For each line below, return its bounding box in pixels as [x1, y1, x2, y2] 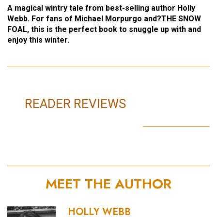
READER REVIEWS [24, 96, 126, 111]
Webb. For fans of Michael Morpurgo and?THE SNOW [7, 14, 201, 23]
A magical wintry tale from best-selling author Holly [7, 3, 195, 13]
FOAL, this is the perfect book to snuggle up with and [7, 24, 201, 34]
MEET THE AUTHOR [46, 173, 171, 194]
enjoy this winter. [7, 35, 69, 45]
